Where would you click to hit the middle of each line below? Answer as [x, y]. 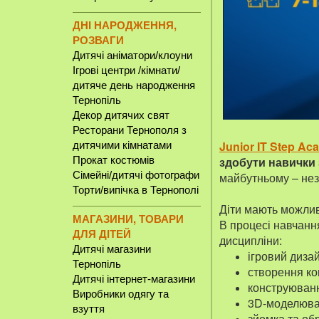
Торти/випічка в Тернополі [136, 190]
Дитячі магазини [112, 249]
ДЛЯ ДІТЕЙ [102, 234]
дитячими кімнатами [122, 145]
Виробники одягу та [121, 294]
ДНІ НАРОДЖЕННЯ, [125, 25]
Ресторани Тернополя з [130, 130]
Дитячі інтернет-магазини [134, 279]
